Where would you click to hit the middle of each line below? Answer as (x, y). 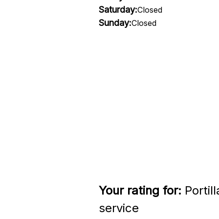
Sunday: (115, 23)
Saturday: (118, 10)
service (119, 208)
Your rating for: (140, 190)
